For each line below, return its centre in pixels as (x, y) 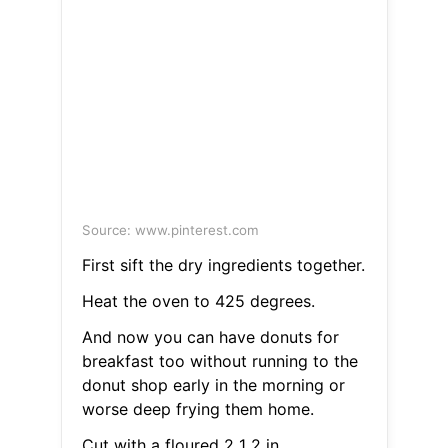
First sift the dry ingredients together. (223, 265)
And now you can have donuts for (210, 337)
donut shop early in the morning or (213, 385)
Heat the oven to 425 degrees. (198, 301)
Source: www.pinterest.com (170, 230)
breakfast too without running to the (219, 361)
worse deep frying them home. (197, 409)
